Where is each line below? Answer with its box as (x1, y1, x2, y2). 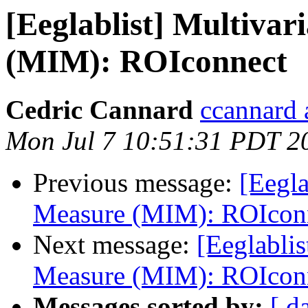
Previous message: (33, 168, 239, 198)
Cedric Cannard (5, 95, 193, 125)
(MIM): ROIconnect (5, 43, 287, 79)
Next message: (33, 230, 197, 260)
